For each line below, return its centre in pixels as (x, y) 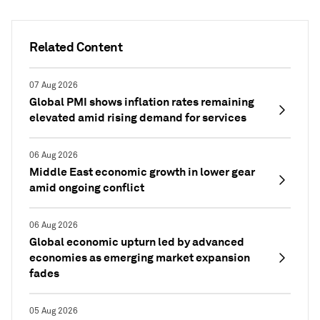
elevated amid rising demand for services (138, 118)
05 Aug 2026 (54, 311)
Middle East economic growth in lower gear (142, 172)
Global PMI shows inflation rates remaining (142, 102)
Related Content (76, 47)
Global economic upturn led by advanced (137, 242)
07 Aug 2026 (54, 86)
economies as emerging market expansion (140, 258)
